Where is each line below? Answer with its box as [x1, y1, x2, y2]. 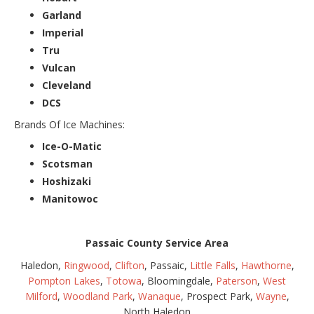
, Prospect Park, [180, 289, 256, 303]
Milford [25, 289, 57, 303]
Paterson [216, 273, 257, 287]
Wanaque [137, 289, 181, 303]
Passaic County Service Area [86, 235, 228, 250]
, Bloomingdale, [142, 273, 216, 287]
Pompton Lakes [28, 273, 100, 287]
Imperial [42, 25, 83, 39]
